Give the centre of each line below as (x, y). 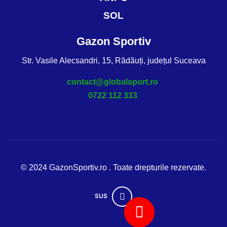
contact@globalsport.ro (112, 82)
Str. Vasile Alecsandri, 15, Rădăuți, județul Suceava (113, 61)
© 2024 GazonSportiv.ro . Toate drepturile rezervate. (113, 168)
